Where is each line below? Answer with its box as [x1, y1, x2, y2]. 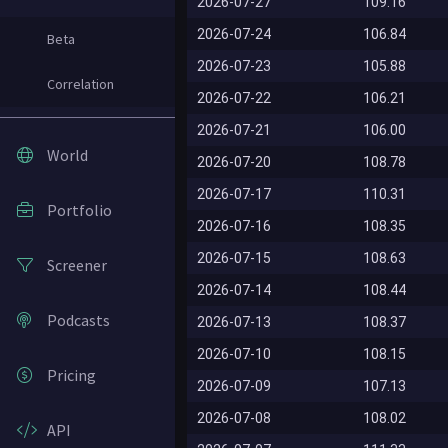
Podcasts [47, 310, 110, 330]
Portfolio [47, 200, 112, 220]
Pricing [47, 365, 96, 385]
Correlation [47, 75, 114, 93]
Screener [47, 255, 107, 275]
